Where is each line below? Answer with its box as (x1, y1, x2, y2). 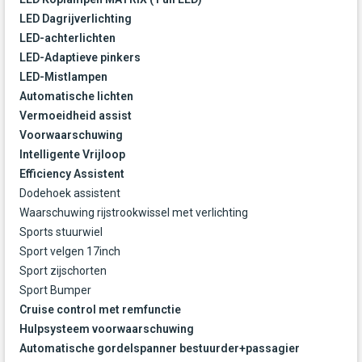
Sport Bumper (19, 284, 91, 297)
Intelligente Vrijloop (19, 148, 125, 162)
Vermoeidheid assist (19, 109, 132, 123)
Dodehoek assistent (19, 187, 120, 200)
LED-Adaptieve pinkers (19, 51, 141, 65)
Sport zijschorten (19, 264, 107, 278)
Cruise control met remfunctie (19, 303, 181, 317)
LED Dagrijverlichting (19, 12, 132, 26)
